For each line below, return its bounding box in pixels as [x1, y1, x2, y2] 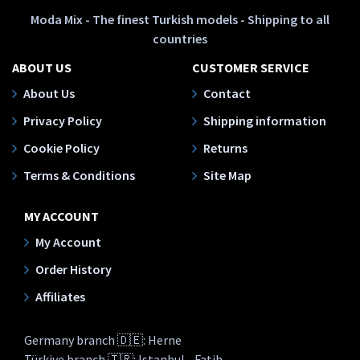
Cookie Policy [23, 140, 100, 156]
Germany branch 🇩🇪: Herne [24, 332, 182, 348]
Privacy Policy [23, 112, 102, 129]
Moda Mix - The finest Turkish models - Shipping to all [30, 11, 329, 27]
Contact [203, 85, 251, 101]
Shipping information [203, 112, 326, 129]
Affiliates [35, 288, 85, 305]
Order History [35, 261, 112, 277]
